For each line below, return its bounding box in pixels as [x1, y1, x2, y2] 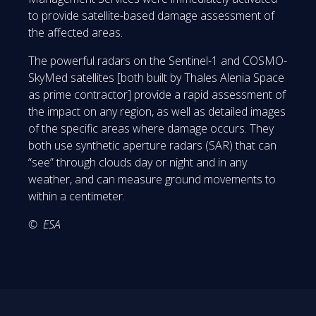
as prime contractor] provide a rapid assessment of [28, 87, 286, 103]
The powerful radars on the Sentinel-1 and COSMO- [28, 53, 287, 69]
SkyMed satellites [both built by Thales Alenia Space [28, 70, 284, 86]
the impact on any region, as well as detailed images [28, 104, 286, 120]
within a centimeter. [28, 188, 125, 205]
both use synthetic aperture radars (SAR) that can [28, 138, 276, 154]
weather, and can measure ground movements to [28, 171, 276, 188]
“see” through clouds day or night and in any [28, 154, 247, 171]
